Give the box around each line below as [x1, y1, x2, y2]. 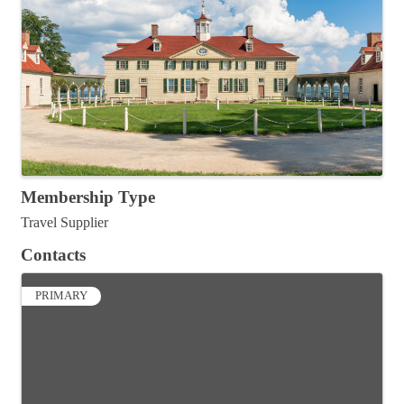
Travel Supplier [21, 215, 108, 231]
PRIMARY [35, 289, 87, 303]
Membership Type [21, 188, 155, 207]
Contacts [21, 245, 86, 265]
